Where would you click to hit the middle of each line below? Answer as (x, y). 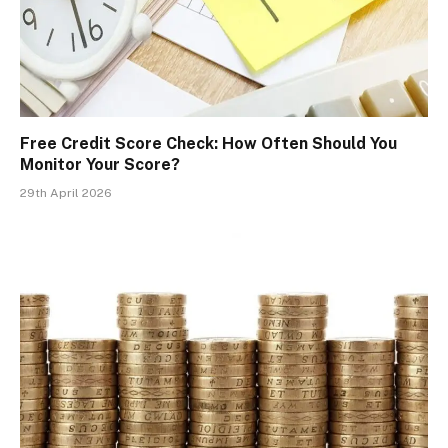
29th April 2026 (66, 193)
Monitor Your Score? (100, 165)
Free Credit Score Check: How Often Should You (208, 144)
